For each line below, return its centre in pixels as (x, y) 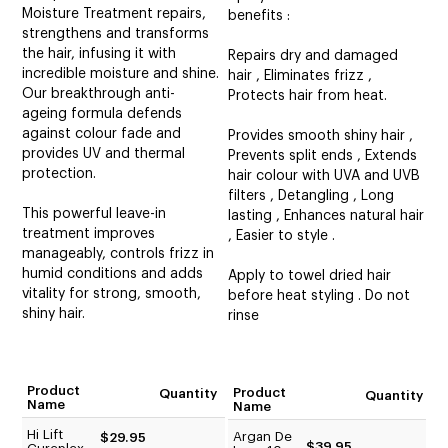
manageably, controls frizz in (118, 253)
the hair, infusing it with (99, 53)
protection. (59, 173)
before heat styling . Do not (319, 295)
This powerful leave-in (94, 213)
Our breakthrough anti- (99, 93)
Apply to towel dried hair (310, 275)
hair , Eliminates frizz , (300, 75)
